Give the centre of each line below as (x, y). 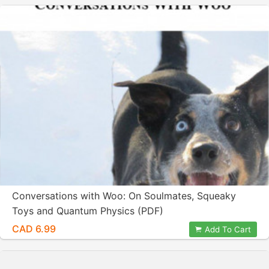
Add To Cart (228, 229)
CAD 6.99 (34, 229)
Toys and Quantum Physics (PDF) (88, 211)
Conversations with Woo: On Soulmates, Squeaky (124, 196)
